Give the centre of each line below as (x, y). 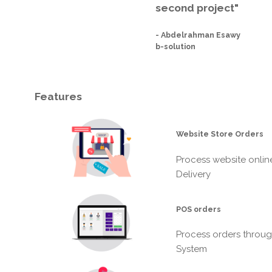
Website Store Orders (220, 134)
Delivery (194, 174)
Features (58, 96)
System (192, 249)
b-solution (176, 46)
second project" (197, 8)
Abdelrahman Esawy (201, 35)
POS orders (199, 209)
